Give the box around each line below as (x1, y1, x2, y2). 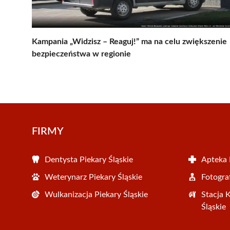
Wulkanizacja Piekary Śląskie (45, 190, 148, 199)
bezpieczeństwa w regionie (32, 49, 131, 58)
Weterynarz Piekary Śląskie (45, 172, 142, 181)
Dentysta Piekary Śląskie (45, 155, 133, 164)
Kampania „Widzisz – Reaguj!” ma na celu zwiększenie (32, 37, 227, 46)
